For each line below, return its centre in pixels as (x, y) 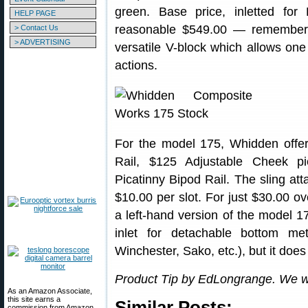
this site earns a (34, 299)
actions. (136, 65)
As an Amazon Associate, (50, 291)
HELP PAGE (35, 13)
